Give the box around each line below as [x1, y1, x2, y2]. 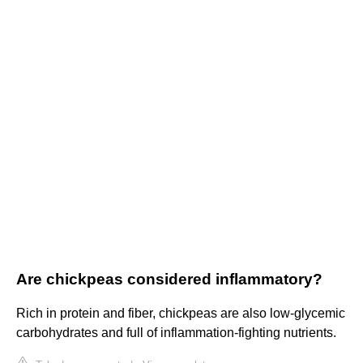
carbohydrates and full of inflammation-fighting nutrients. [16, 326, 336, 340]
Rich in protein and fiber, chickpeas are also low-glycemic [16, 306, 345, 321]
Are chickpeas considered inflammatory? [16, 271, 322, 288]
